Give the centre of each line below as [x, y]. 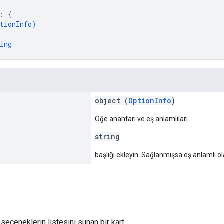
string [107, 136]
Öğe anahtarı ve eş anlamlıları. [142, 119]
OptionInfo [150, 100]
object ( [112, 100]
